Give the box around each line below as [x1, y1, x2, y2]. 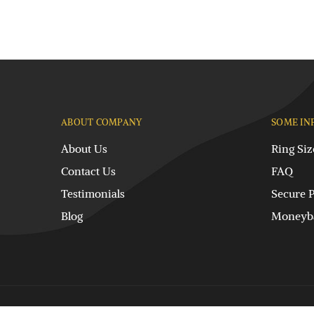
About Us [61, 142, 107, 156]
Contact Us [61, 164, 116, 178]
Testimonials [61, 186, 125, 200]
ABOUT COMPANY [61, 116, 143, 128]
